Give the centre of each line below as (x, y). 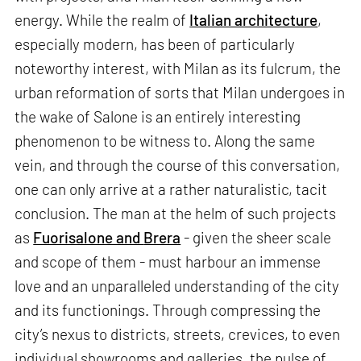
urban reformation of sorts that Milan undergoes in (180, 93)
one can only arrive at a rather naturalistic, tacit (171, 189)
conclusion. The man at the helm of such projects (176, 214)
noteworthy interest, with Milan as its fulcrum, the (178, 68)
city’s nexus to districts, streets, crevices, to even (178, 334)
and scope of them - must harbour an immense (168, 262)
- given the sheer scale (256, 238)
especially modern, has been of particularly (155, 44)
